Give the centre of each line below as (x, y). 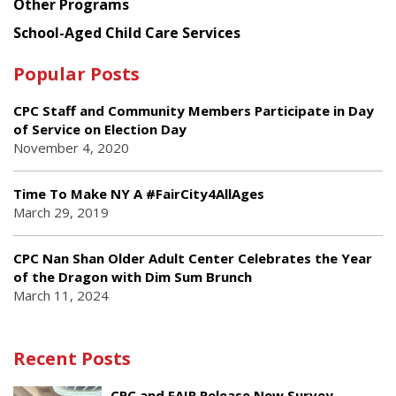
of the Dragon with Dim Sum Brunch (133, 277)
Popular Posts (76, 74)
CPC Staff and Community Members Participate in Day (194, 111)
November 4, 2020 (71, 148)
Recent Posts (72, 359)
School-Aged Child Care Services (127, 33)
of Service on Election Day (100, 129)
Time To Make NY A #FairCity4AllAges (139, 194)
